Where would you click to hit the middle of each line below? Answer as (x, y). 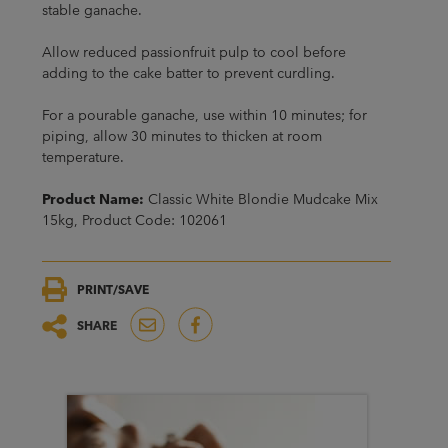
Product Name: (92, 199)
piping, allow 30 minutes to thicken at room (181, 136)
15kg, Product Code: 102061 (134, 220)
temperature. (82, 157)
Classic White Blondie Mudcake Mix (260, 199)
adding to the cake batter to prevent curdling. (188, 73)
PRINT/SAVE (112, 289)
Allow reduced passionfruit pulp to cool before (193, 52)
